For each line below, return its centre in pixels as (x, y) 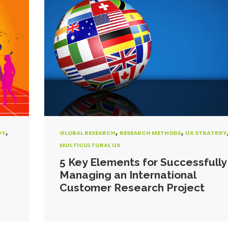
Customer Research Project (132, 188)
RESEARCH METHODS (150, 133)
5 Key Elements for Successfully (143, 162)
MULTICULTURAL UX (90, 145)
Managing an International (127, 175)
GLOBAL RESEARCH (87, 133)
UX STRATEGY (206, 133)
